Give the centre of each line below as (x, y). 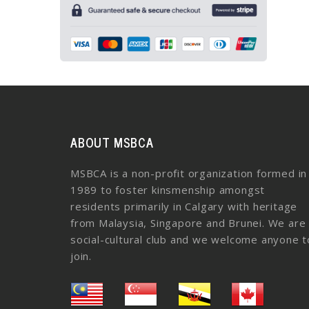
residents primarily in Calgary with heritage (184, 207)
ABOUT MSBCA (112, 142)
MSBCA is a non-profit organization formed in (189, 173)
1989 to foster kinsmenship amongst (168, 190)
